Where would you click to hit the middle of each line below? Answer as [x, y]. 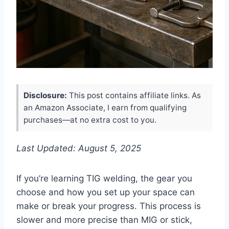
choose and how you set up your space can [106, 192]
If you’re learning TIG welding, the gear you [104, 178]
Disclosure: [45, 95]
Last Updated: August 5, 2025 [79, 148]
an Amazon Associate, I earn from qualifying [105, 107]
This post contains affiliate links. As [134, 95]
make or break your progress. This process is [109, 206]
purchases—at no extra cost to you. [90, 120]
